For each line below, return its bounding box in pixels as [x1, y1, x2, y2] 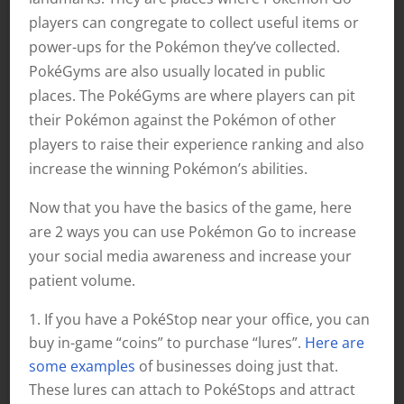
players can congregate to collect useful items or [28, 12, 359, 32]
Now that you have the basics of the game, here [28, 197, 352, 217]
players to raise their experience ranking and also [28, 133, 364, 154]
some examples [28, 355, 135, 376]
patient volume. [28, 270, 135, 290]
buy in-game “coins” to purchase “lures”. [28, 332, 305, 353]
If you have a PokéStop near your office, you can [43, 308, 370, 329]
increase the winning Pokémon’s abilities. [28, 158, 308, 179]
